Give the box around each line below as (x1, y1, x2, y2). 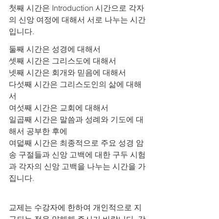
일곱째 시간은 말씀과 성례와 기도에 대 (9, 114, 144, 124)
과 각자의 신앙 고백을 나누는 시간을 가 (9, 161, 146, 171)
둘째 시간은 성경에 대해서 (9, 44, 101, 54)
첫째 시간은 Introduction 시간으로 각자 (9, 3, 144, 13)
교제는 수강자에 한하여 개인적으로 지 (9, 202, 142, 212)
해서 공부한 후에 (9, 126, 67, 136)
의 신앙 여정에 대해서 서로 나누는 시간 (9, 15, 146, 24)
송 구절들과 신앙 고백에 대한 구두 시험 (9, 150, 146, 159)
